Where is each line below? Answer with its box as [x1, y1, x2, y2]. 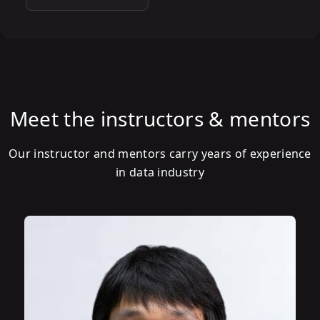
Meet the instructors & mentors [9, 105, 311, 133]
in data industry [115, 164, 205, 181]
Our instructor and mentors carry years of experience [9, 146, 311, 162]
